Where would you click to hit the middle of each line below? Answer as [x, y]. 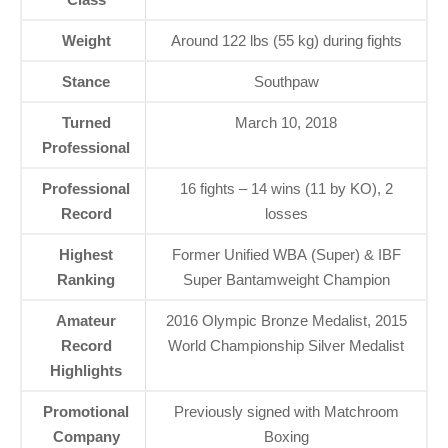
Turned [86, 122]
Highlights [86, 370]
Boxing [286, 436]
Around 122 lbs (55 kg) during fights [286, 40]
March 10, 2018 [286, 122]
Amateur [86, 320]
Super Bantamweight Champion [286, 279]
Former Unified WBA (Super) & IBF [286, 254]
